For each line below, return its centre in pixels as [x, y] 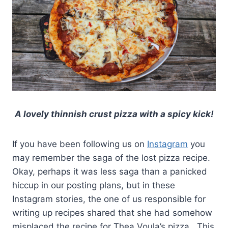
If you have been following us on [80, 144]
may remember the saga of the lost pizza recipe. [112, 158]
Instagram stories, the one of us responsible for [109, 199]
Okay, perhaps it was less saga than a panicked [110, 171]
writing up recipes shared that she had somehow [112, 212]
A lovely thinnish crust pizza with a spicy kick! [114, 114]
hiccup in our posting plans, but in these [94, 185]
